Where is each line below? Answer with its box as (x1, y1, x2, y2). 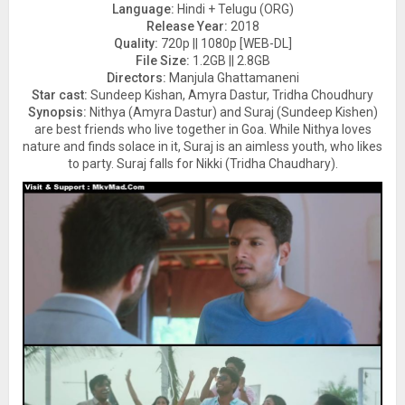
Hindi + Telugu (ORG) (174, 2, 294, 16)
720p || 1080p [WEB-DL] (157, 36, 292, 51)
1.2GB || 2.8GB (189, 53, 270, 68)
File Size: (135, 53, 190, 68)
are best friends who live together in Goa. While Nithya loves (33, 122, 372, 137)
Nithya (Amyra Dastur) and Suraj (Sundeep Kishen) (86, 105, 378, 119)
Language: (111, 2, 174, 16)
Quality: (113, 36, 158, 51)
